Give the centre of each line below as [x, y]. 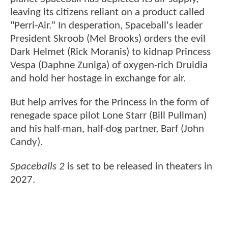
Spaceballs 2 [37, 166]
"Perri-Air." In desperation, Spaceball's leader [106, 26]
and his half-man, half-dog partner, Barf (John [107, 129]
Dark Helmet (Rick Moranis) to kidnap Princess [110, 52]
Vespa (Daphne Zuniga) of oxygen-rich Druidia [109, 66]
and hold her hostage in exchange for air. [98, 79]
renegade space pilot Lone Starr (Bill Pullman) [108, 116]
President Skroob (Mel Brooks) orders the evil [108, 39]
